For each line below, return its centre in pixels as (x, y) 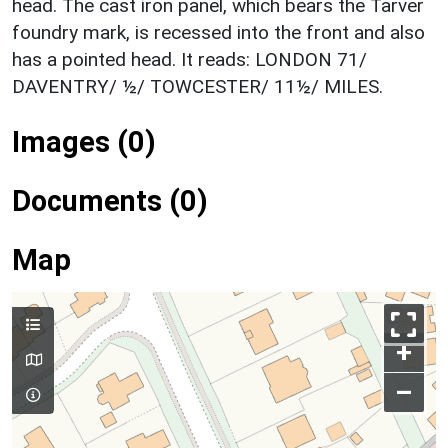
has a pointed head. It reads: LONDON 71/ (189, 59)
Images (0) (84, 141)
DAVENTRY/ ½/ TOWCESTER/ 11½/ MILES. (197, 86)
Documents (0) (110, 200)
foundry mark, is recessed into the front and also (218, 32)
